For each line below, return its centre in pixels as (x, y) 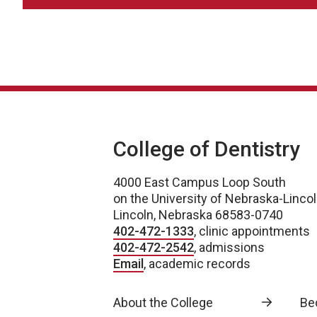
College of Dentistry (207, 149)
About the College (163, 302)
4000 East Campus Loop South (200, 182)
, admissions (229, 247)
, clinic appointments (252, 231)
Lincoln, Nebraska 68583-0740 (198, 214)
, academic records (197, 263)
